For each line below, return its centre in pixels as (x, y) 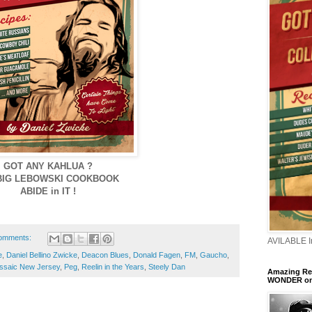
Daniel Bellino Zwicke (42, 255)
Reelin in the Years (113, 266)
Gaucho (213, 255)
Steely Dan (167, 266)
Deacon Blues (105, 255)
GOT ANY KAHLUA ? (48, 166)
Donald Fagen (157, 255)
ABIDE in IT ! (48, 192)
